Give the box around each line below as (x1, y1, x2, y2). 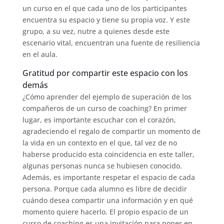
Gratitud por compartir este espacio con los (22, 67, 188, 78)
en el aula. (22, 49, 57, 59)
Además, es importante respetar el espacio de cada (22, 172, 195, 182)
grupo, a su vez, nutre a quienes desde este (22, 26, 169, 36)
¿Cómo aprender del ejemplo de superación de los (22, 91, 191, 101)
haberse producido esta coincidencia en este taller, (22, 149, 194, 159)
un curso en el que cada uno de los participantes (22, 3, 187, 13)
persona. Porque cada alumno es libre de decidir (22, 183, 187, 193)
